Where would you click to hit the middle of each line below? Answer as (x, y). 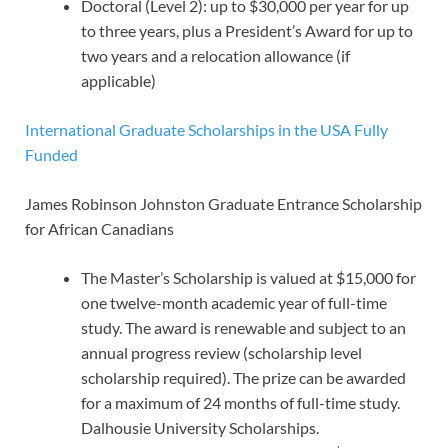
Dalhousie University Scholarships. (200, 427)
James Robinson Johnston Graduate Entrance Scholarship (223, 203)
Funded (51, 154)
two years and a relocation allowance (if (215, 55)
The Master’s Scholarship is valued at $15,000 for (248, 277)
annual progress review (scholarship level (221, 352)
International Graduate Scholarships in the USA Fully (206, 129)
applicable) (118, 80)
